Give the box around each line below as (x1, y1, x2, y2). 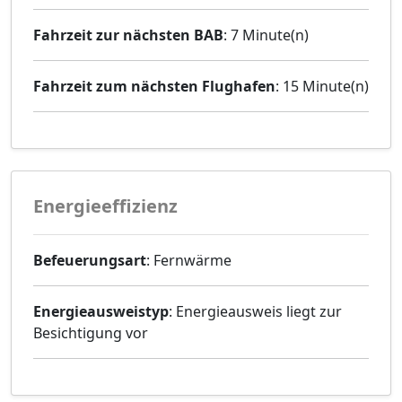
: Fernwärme (146, 250, 232, 271)
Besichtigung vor (33, 323, 148, 344)
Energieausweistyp (33, 301, 169, 322)
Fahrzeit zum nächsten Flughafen (33, 76, 275, 97)
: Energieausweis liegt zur (169, 301, 342, 322)
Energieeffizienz (33, 194, 178, 219)
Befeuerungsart (33, 250, 146, 271)
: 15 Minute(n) (275, 76, 369, 97)
